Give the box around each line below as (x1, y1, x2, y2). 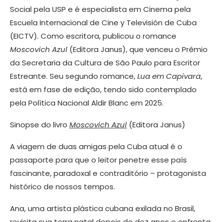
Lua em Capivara (137, 71, 201, 82)
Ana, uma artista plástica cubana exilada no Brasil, (10, 203, 195, 214)
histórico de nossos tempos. (10, 181, 115, 192)
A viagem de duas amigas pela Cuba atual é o (10, 141, 182, 152)
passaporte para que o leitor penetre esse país (10, 155, 187, 166)
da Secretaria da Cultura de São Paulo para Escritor (10, 57, 200, 68)
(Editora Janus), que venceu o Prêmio (67, 44, 208, 55)
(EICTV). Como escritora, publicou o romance (10, 31, 176, 42)
